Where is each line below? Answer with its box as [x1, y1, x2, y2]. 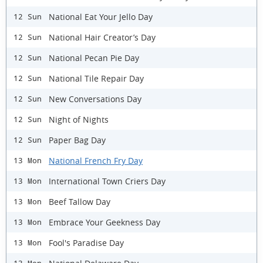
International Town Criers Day [49, 175, 166, 187]
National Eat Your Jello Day [49, 11, 153, 22]
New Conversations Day [49, 93, 141, 104]
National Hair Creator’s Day [49, 31, 156, 43]
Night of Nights [49, 113, 109, 125]
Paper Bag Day [49, 134, 106, 146]
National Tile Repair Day [49, 72, 144, 84]
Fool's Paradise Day [49, 237, 124, 248]
